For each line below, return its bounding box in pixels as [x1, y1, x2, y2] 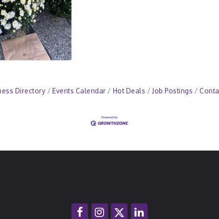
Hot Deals [112, 86, 145, 95]
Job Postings [152, 86, 193, 95]
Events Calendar [52, 86, 106, 95]
